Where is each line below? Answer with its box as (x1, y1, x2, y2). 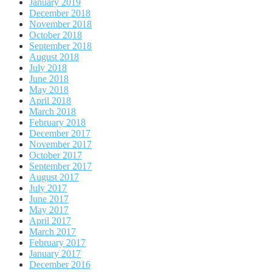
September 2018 (29, 40, 92, 51)
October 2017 (29, 149, 82, 160)
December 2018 (29, 7, 90, 18)
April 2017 (29, 215, 71, 226)
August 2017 (29, 171, 79, 182)
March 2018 (29, 106, 76, 117)
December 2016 (29, 259, 90, 270)
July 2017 (29, 182, 67, 193)
